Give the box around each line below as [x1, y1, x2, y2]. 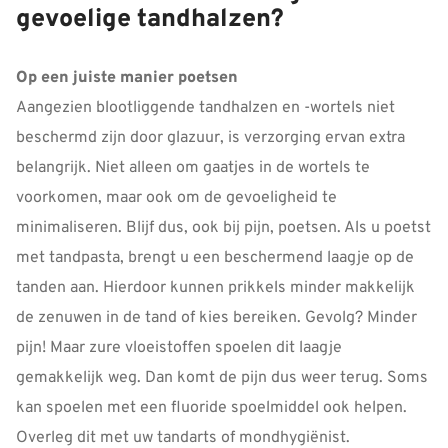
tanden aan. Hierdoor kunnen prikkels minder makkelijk [16, 277, 415, 298]
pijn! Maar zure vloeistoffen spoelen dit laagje [16, 337, 342, 358]
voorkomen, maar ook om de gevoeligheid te [16, 187, 337, 208]
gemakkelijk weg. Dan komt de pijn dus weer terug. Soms [16, 367, 428, 388]
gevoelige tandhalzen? [16, 3, 284, 36]
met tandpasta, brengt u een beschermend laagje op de [16, 247, 414, 268]
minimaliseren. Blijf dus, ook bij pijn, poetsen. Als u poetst [16, 217, 431, 238]
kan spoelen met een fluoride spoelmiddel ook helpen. [16, 397, 407, 418]
